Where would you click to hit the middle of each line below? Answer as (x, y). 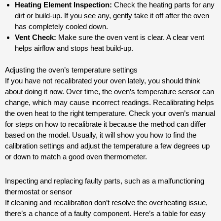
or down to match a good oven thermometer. (76, 157)
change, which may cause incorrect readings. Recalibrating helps (110, 103)
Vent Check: (36, 37)
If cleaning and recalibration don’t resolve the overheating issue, (106, 202)
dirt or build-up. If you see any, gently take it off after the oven (112, 15)
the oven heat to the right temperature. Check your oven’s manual (110, 113)
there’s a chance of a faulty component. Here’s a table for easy (105, 213)
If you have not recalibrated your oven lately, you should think (103, 81)
